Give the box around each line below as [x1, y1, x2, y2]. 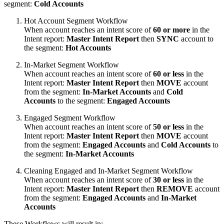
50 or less [153, 122, 184, 131]
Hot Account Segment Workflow [24, 16, 128, 25]
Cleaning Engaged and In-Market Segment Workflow [24, 166, 193, 175]
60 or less [153, 69, 184, 78]
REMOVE [156, 184, 193, 193]
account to [179, 34, 213, 43]
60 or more [153, 25, 190, 34]
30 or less [153, 175, 184, 184]
